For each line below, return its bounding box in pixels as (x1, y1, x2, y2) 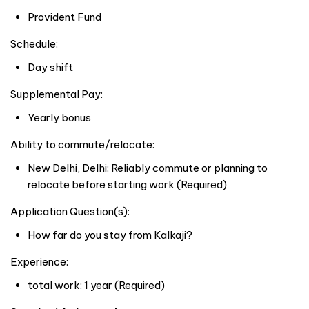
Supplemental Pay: (10, 87, 103, 101)
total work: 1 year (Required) (28, 278, 165, 292)
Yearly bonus (28, 110, 91, 124)
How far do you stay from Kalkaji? (28, 228, 192, 241)
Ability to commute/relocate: (10, 137, 154, 151)
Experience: (10, 255, 68, 268)
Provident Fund (28, 10, 101, 23)
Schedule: (10, 37, 58, 50)
